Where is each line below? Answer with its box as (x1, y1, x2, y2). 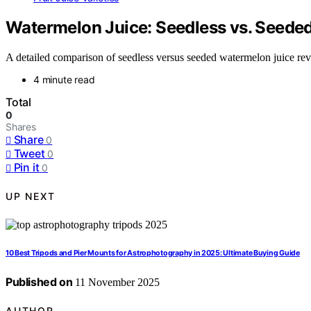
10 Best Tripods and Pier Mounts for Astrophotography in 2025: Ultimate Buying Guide (6, 248, 300, 258)
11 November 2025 (72, 276, 160, 288)
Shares (6, 120, 36, 133)
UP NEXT (6, 190, 56, 203)
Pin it (13, 160, 40, 174)
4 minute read (33, 73, 95, 85)
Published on (6, 274, 73, 289)
